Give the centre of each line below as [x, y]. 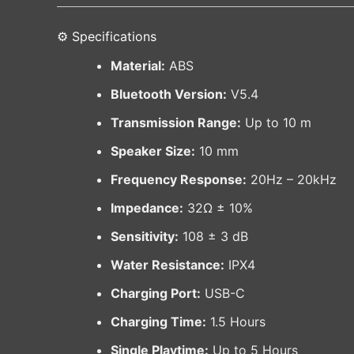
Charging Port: [156, 294]
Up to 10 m [276, 123]
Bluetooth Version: [169, 94]
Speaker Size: [153, 151]
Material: [138, 66]
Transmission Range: [176, 123]
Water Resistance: [168, 265]
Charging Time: [158, 322]
